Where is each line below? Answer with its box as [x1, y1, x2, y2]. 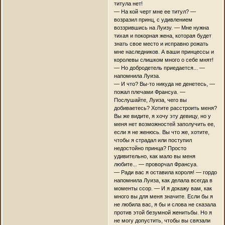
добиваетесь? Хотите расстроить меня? [114, 105, 217, 111]
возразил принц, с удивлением [114, 17, 192, 23]
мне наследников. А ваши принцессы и [114, 49, 214, 55]
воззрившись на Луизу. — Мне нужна [114, 25, 209, 31]
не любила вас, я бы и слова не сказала [114, 201, 216, 208]
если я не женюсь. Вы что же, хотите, [114, 129, 209, 136]
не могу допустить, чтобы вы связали [114, 217, 210, 224]
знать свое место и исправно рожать [114, 41, 208, 47]
